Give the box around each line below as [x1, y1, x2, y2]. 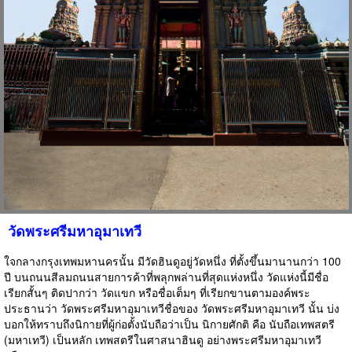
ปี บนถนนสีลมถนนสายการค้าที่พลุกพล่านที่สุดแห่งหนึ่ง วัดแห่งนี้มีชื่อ [4, 268, 328, 284]
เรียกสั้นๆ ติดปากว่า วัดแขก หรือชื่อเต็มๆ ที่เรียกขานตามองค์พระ [4, 284, 310, 300]
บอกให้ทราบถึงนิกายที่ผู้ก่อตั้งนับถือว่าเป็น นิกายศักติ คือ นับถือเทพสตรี [4, 315, 335, 332]
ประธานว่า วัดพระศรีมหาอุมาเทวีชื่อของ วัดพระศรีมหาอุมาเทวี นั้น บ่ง [4, 299, 339, 316]
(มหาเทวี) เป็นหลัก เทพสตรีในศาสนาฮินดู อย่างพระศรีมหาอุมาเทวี [4, 331, 321, 347]
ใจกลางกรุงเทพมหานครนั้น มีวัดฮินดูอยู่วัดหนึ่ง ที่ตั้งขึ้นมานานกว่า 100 [4, 252, 341, 269]
